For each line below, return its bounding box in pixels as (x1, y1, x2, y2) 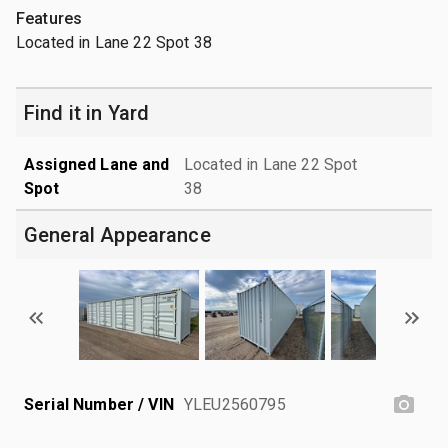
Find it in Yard (24, 100, 150, 125)
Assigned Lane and (24, 154, 170, 174)
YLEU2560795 (184, 394, 286, 414)
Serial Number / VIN (24, 394, 174, 414)
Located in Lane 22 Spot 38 (16, 32, 212, 52)
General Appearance (24, 222, 211, 247)
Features (16, 8, 83, 28)
